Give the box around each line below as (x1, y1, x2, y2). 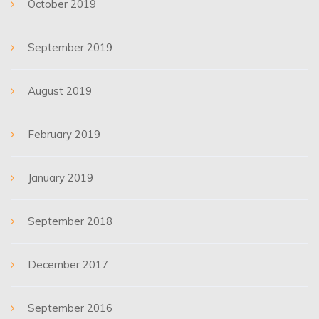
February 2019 (28, 127, 100, 141)
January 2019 (28, 171, 93, 184)
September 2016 (28, 301, 113, 315)
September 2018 (28, 214, 113, 228)
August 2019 (28, 84, 92, 98)
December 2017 (28, 258, 108, 271)
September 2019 (28, 41, 113, 54)
